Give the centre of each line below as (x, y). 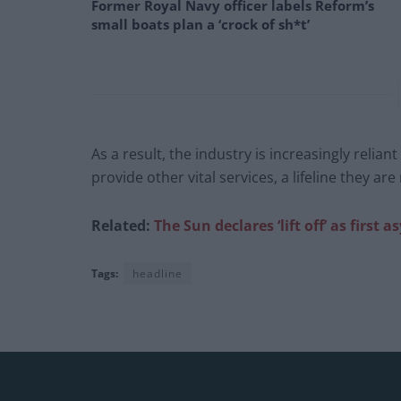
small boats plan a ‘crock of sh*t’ (200, 25)
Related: (123, 226)
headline (158, 274)
